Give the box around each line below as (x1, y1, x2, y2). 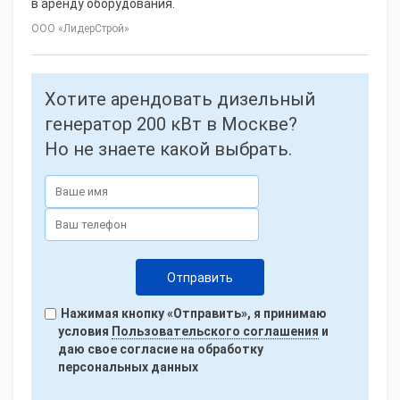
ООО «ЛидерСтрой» (31, 22, 129, 35)
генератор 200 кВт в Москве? (45, 113, 297, 135)
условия (58, 324, 112, 338)
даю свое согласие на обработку (58, 342, 263, 356)
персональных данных (58, 360, 198, 374)
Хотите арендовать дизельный (45, 88, 315, 110)
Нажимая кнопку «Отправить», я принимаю (58, 306, 327, 321)
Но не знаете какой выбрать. (45, 138, 292, 160)
